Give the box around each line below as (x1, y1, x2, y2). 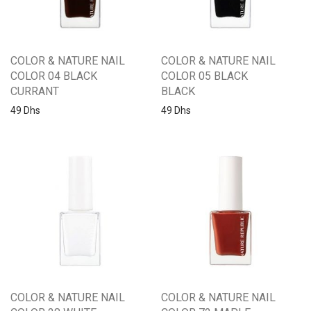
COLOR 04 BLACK (10, 69, 97, 83)
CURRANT (10, 84, 59, 98)
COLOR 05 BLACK (161, 69, 248, 83)
